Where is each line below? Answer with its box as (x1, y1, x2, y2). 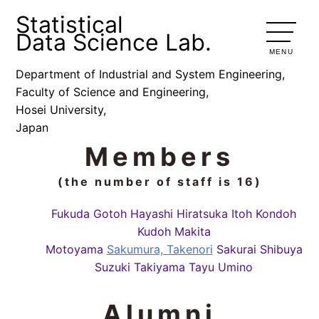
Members (85, 141, 234, 173)
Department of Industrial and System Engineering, (16, 67, 286, 82)
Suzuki (95, 260, 130, 275)
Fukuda (51, 206, 90, 221)
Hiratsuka (177, 206, 228, 221)
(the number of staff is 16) (57, 174, 262, 189)
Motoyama (45, 242, 103, 257)
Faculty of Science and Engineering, (16, 85, 209, 100)
